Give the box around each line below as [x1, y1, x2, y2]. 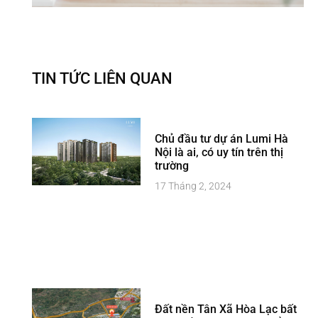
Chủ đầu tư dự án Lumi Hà [155, 132, 289, 146]
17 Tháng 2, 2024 [155, 180, 232, 192]
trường [155, 159, 190, 173]
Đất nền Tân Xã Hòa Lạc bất [155, 302, 297, 317]
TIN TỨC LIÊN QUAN [31, 70, 172, 88]
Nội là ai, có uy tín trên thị [155, 146, 284, 160]
